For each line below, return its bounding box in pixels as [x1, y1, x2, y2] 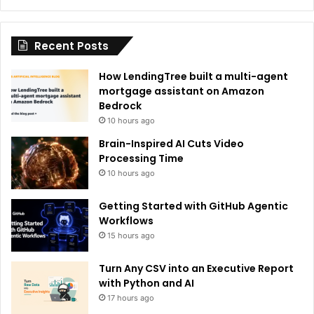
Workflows [99, 214, 153, 228]
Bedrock [99, 99, 142, 113]
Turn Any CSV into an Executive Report [99, 261, 294, 275]
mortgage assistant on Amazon [99, 84, 264, 98]
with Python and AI [99, 276, 194, 290]
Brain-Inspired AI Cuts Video [99, 137, 244, 151]
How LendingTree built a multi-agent [99, 69, 288, 83]
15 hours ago [107, 231, 155, 240]
